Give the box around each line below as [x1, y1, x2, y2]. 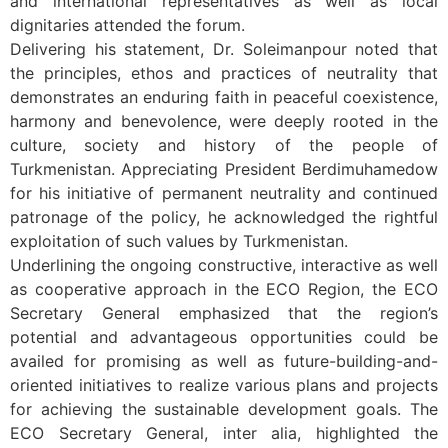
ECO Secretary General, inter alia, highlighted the [10, 422, 438, 443]
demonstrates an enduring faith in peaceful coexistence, [10, 86, 438, 107]
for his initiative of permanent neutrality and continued [10, 182, 438, 203]
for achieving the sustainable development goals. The [10, 398, 438, 419]
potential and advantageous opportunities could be [10, 326, 438, 347]
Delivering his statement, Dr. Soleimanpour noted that [10, 38, 438, 59]
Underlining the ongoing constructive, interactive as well [10, 254, 438, 275]
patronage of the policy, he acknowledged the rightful [10, 206, 438, 227]
